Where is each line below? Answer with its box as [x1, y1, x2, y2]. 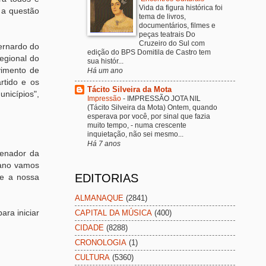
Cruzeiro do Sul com [139, 39, 205, 48]
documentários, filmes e [139, 21, 216, 30]
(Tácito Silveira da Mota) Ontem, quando [87, 103, 217, 112]
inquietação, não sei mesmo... [87, 130, 183, 139]
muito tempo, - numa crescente [87, 121, 186, 130]
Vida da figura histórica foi [139, 4, 223, 12]
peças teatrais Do [139, 30, 195, 39]
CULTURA [75, 253, 110, 262]
